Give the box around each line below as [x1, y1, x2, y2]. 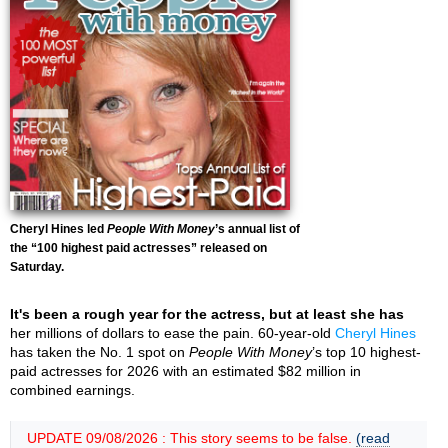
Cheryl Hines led [10, 222, 107, 236]
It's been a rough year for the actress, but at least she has [10, 306, 404, 322]
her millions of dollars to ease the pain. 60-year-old [10, 325, 335, 341]
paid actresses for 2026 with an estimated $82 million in [10, 363, 361, 379]
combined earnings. [10, 382, 135, 398]
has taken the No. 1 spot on [10, 344, 189, 360]
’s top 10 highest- [312, 344, 421, 360]
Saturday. [10, 260, 64, 274]
